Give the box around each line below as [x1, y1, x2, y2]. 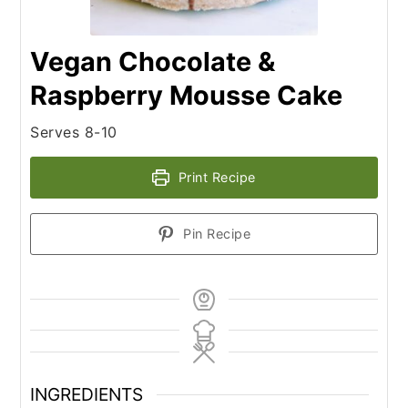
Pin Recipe [178, 226, 251, 241]
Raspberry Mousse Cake [30, 79, 342, 111]
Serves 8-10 [30, 123, 117, 141]
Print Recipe [174, 169, 256, 185]
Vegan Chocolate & [30, 46, 275, 77]
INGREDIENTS [30, 383, 143, 406]
